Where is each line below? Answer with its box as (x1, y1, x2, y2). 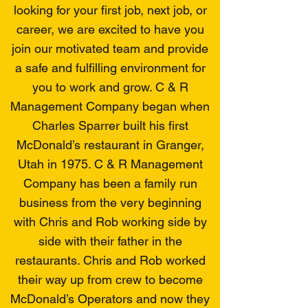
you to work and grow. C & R (32, 80, 188, 94)
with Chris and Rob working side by (13, 214, 207, 229)
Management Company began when (10, 99, 210, 113)
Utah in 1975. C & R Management (17, 157, 203, 171)
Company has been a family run (23, 176, 197, 190)
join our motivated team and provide (12, 41, 208, 56)
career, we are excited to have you (16, 22, 204, 36)
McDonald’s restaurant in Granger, (16, 137, 204, 152)
